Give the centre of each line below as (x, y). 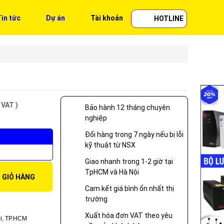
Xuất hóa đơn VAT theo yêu (129, 215)
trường (96, 199)
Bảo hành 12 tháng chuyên (127, 107)
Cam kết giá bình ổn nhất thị (129, 188)
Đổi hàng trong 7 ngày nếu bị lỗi (134, 134)
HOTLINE (169, 18)
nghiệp (96, 118)
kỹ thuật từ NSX (110, 145)
